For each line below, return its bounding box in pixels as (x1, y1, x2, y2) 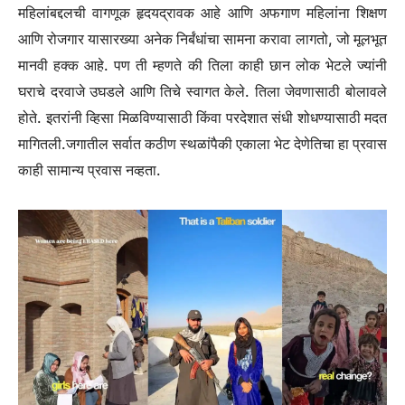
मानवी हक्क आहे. (18, 55, 115, 74)
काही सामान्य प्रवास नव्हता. (18, 160, 161, 179)
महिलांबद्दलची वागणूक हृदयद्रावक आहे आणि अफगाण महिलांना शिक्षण (18, 3, 387, 22)
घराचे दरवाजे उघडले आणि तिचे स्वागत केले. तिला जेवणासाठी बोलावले (18, 81, 387, 100)
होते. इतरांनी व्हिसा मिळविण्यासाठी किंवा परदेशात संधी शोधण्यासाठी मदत (18, 108, 387, 127)
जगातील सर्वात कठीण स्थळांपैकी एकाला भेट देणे (66, 134, 310, 153)
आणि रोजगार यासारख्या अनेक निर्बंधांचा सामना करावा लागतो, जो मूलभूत (18, 29, 387, 48)
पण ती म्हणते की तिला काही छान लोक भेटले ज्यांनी (114, 55, 387, 74)
